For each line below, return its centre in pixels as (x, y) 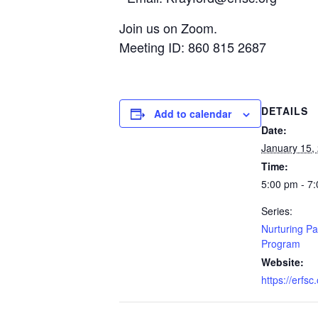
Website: (283, 262)
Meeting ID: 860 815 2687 (193, 47)
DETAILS (285, 111)
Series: (277, 211)
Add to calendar (193, 114)
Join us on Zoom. (168, 28)
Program (281, 243)
